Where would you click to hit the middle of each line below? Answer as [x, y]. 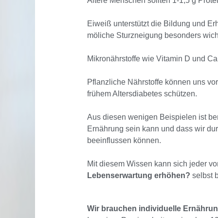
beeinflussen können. [126, 141]
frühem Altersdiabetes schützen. [142, 94]
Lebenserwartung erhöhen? [138, 176]
